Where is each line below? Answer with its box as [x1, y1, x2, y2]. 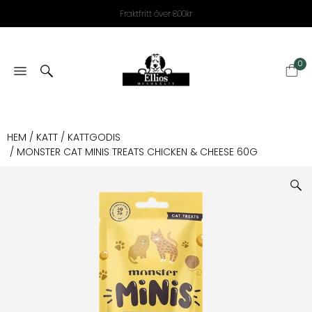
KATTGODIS [68, 130, 120, 144]
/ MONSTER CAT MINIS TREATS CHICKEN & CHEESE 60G [7, 145, 258, 159]
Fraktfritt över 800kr [120, 7, 192, 19]
